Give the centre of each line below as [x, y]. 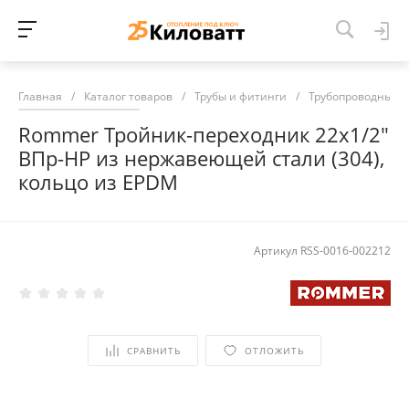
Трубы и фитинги [241, 97]
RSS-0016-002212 [346, 251]
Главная [40, 97]
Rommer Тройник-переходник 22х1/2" [204, 135]
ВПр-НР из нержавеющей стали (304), [201, 158]
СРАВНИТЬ [154, 350]
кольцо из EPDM [98, 182]
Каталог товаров [128, 97]
